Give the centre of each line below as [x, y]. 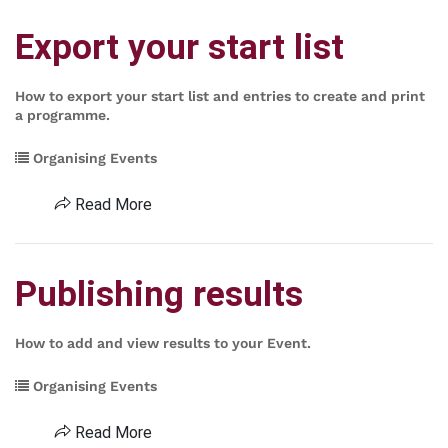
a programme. [62, 115]
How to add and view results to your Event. [163, 343]
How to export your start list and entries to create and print [220, 96]
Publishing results [159, 294]
